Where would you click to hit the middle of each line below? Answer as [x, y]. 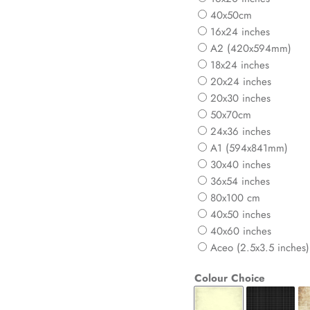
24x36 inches [240, 132]
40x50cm [231, 16]
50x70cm [230, 115]
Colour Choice [229, 279]
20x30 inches [240, 99]
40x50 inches [240, 215]
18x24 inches [239, 65]
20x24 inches [240, 82]
